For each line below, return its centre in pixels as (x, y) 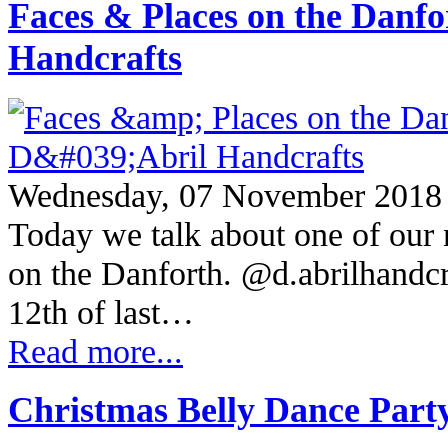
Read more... (95, 350)
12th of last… (101, 311)
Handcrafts (95, 58)
